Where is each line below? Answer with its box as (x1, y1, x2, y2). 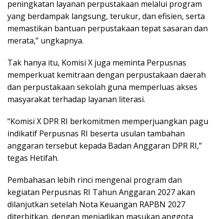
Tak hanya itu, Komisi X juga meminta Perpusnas (7, 57, 186, 68)
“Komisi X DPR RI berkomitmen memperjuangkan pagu (7, 115, 208, 127)
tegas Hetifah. (7, 152, 59, 163)
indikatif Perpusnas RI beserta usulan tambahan (7, 128, 185, 139)
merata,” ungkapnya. (7, 35, 84, 46)
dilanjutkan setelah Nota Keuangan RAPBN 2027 (7, 198, 185, 210)
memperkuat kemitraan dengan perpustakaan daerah (7, 69, 206, 80)
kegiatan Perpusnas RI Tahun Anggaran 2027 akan (7, 186, 195, 197)
